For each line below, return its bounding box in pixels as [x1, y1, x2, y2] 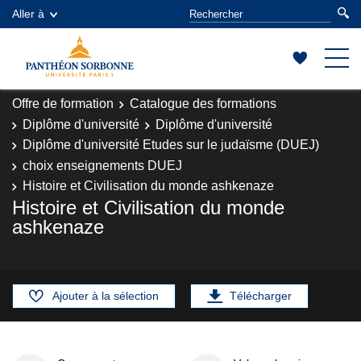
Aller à [12, 7, 44, 20]
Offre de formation [12, 97, 114, 110]
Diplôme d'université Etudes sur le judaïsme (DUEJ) [23, 138, 319, 151]
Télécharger [230, 288, 292, 302]
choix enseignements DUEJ [23, 158, 182, 172]
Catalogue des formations [130, 97, 276, 110]
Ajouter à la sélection [52, 288, 159, 302]
